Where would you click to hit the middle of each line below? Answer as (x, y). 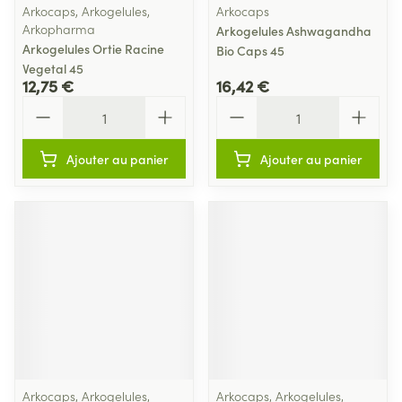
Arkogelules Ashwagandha (294, 31)
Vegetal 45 (53, 68)
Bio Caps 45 (250, 50)
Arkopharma (59, 29)
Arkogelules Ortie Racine (93, 48)
